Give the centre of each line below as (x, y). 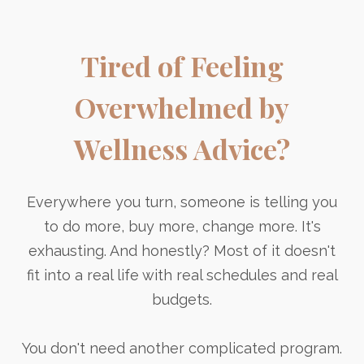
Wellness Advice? (182, 148)
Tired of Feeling (182, 65)
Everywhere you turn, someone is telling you (182, 201)
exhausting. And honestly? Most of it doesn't (182, 250)
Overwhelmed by (182, 107)
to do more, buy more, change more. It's (182, 226)
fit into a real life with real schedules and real (182, 275)
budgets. (182, 299)
